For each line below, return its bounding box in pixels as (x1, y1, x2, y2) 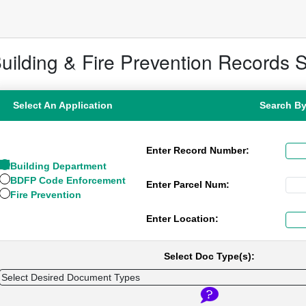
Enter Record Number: (146, 144, 249, 156)
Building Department (10, 160, 107, 171)
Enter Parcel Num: (146, 179, 229, 191)
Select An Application (12, 99, 113, 111)
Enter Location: (146, 213, 219, 225)
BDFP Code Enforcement (10, 174, 126, 186)
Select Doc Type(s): (164, 250, 255, 262)
